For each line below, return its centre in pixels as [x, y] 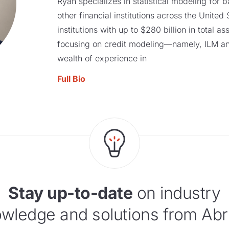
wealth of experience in [102, 59]
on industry [177, 193]
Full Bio [71, 79]
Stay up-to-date [71, 193]
